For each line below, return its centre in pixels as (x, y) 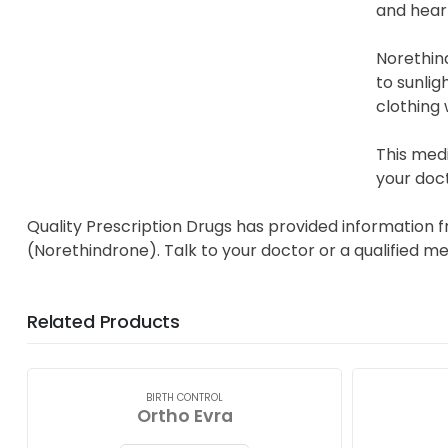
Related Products (104, 321)
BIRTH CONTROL (184, 397)
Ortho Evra (184, 415)
